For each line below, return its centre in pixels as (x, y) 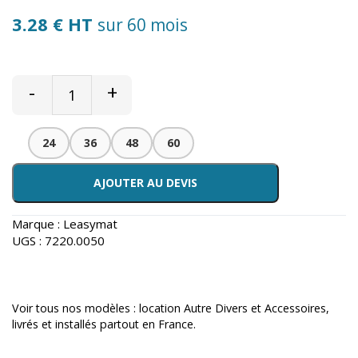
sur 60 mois (143, 25)
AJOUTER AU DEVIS (146, 183)
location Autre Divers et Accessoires (233, 308)
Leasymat (90, 224)
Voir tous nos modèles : (76, 308)
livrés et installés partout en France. (104, 324)
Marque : (38, 224)
